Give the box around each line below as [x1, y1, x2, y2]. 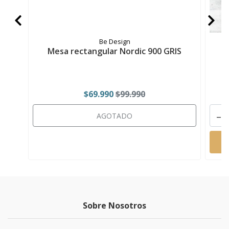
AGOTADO [97, 111, 132, 121]
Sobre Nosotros [83, 200, 146, 212]
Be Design [99, 37, 130, 47]
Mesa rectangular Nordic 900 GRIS [48, 45, 181, 57]
